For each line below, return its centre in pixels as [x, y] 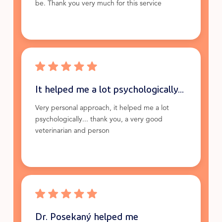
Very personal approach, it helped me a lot [102, 109]
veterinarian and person [72, 131]
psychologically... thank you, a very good [99, 120]
